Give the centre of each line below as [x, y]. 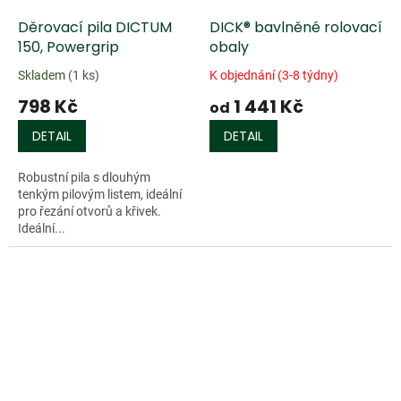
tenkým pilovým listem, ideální [100, 195]
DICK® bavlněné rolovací [296, 28]
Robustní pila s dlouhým [84, 178]
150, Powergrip [68, 47]
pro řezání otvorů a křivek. [90, 212]
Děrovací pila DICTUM [95, 28]
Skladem [43, 76]
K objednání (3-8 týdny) [274, 76]
